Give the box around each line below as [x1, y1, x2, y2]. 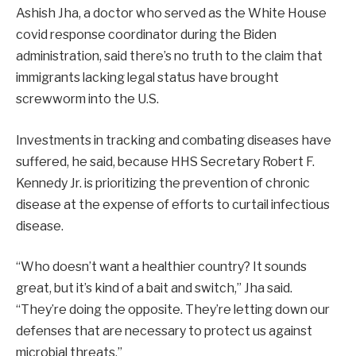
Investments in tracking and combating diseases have [16, 132, 331, 148]
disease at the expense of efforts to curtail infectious [16, 196, 330, 212]
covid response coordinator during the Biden [16, 27, 277, 43]
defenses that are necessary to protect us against [16, 323, 312, 339]
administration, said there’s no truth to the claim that [16, 48, 323, 64]
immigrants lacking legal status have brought [16, 70, 279, 86]
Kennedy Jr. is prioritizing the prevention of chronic [16, 175, 310, 191]
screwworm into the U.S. [16, 91, 159, 107]
